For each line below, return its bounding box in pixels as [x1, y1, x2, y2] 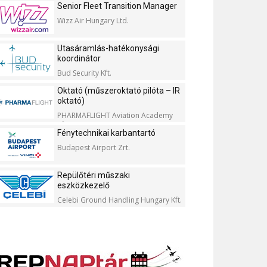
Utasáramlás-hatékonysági [57, 44, 159, 53]
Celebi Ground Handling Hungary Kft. [57, 195, 182, 205]
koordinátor [57, 54, 101, 63]
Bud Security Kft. [57, 68, 111, 78]
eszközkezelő [57, 181, 110, 190]
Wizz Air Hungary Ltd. [57, 15, 129, 26]
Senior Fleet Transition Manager [57, 1, 177, 11]
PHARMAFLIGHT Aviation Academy [57, 110, 173, 120]
